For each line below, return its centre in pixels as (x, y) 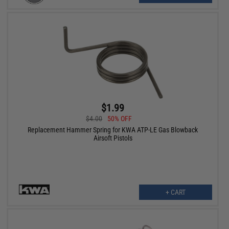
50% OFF (120, 118)
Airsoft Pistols (113, 138)
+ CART (175, 192)
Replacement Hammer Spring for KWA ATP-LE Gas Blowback (113, 130)
